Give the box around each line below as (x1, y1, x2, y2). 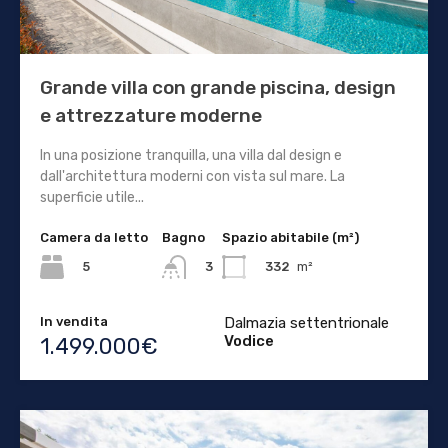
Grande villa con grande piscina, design (40, 75, 396, 99)
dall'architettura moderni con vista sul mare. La (40, 167, 345, 185)
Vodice (224, 331, 274, 350)
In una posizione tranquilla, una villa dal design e (40, 146, 342, 164)
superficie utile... (40, 188, 144, 206)
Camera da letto (40, 229, 148, 245)
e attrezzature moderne (40, 103, 262, 127)
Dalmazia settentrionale (224, 313, 389, 332)
